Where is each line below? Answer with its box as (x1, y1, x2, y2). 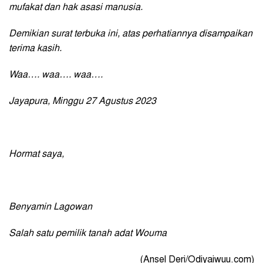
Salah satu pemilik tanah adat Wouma (9, 228, 167, 238)
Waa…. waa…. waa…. (9, 70, 103, 80)
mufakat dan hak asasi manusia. (9, 2, 143, 12)
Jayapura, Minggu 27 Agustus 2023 (9, 96, 156, 106)
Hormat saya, (9, 149, 64, 159)
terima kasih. (9, 43, 62, 53)
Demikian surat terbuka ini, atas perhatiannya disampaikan (9, 29, 252, 39)
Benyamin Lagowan (9, 202, 92, 212)
